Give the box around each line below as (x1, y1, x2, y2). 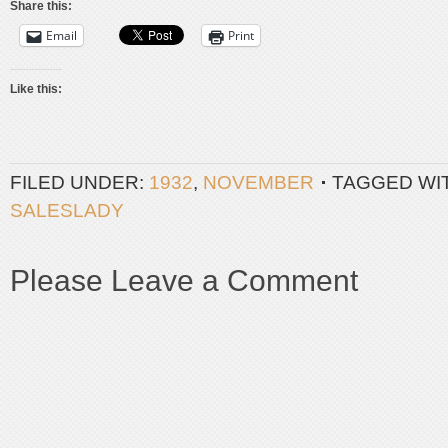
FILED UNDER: (10, 172, 149, 193)
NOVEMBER (203, 172, 314, 193)
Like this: (10, 82, 62, 96)
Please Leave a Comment (10, 264, 358, 297)
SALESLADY (10, 200, 124, 221)
